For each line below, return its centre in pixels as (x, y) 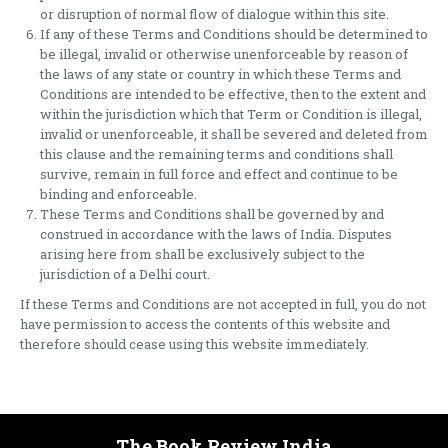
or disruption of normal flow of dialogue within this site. (214, 14)
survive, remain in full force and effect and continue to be (219, 174)
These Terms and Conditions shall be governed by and (212, 214)
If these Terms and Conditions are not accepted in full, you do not (223, 304)
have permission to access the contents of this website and (205, 324)
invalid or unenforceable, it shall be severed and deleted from (234, 134)
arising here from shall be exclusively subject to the (202, 254)
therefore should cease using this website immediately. (194, 344)
